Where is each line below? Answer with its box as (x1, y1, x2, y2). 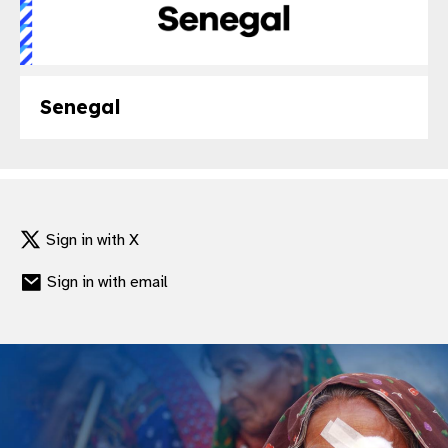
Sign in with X (46, 229, 140, 250)
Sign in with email (47, 272, 168, 293)
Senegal (40, 95, 120, 120)
